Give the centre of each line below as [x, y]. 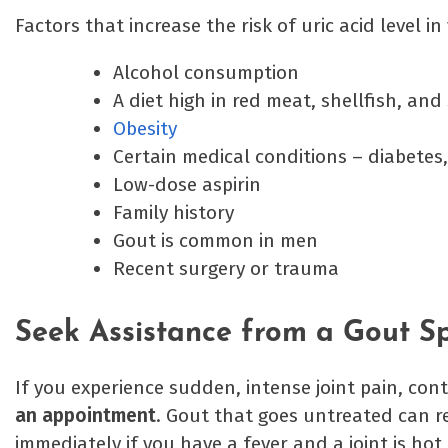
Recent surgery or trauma [225, 269]
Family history [173, 213]
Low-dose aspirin [186, 185]
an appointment [85, 416]
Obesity [144, 129]
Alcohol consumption [205, 73]
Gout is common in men [215, 241]
